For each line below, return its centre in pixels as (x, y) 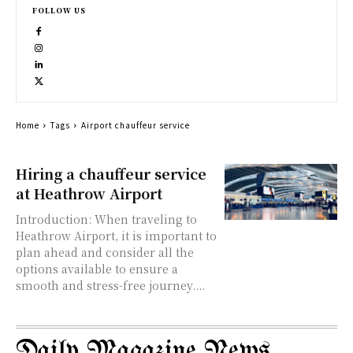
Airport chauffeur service (136, 125)
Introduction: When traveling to (55, 219)
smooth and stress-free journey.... (110, 285)
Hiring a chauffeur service (111, 173)
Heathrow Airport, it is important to (116, 236)
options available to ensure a (97, 269)
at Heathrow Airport (89, 193)
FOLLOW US (59, 11)
